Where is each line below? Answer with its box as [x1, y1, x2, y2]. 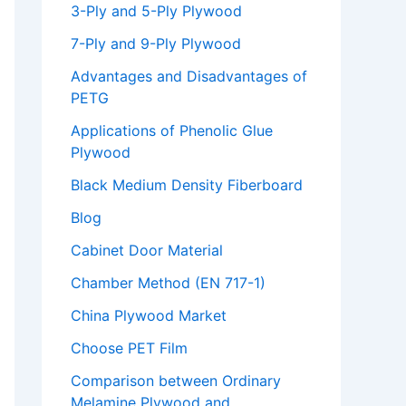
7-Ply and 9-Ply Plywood [71, 34, 241, 53]
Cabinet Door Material [71, 241, 223, 260]
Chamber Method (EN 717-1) [71, 274, 266, 293]
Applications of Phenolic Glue [71, 121, 273, 140]
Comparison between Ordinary [71, 372, 281, 391]
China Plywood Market [71, 306, 227, 325]
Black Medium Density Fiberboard [71, 176, 303, 195]
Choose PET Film [71, 339, 188, 358]
